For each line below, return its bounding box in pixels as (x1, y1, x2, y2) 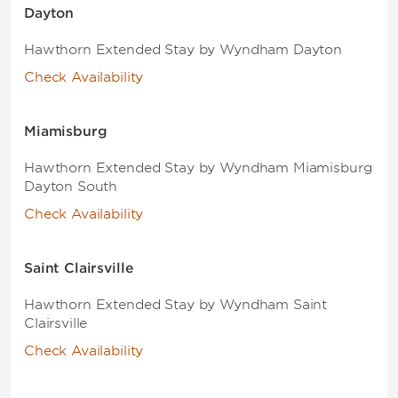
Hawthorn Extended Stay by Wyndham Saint (24, 297, 328, 313)
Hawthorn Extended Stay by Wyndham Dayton (24, 42, 342, 58)
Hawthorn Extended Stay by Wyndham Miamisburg (24, 160, 372, 176)
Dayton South (24, 179, 118, 195)
